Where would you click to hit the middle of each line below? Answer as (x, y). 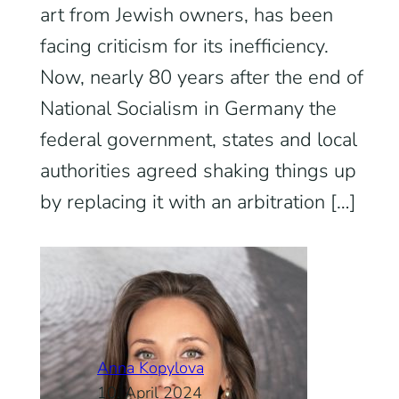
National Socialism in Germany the (188, 109)
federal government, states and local (198, 140)
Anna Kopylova (150, 368)
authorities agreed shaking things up (198, 171)
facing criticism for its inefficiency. (184, 46)
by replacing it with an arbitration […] (198, 202)
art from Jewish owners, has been (186, 15)
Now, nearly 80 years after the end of (201, 77)
